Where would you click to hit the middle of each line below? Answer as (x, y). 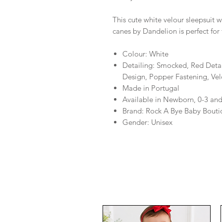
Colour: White (145, 54)
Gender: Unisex (147, 122)
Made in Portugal (151, 88)
